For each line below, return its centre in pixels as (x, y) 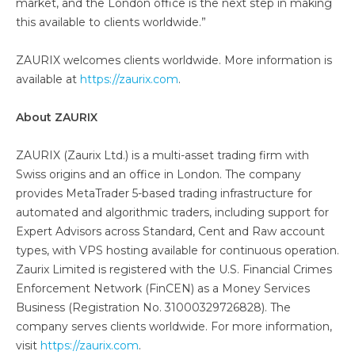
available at (48, 79)
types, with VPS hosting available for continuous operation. (177, 250)
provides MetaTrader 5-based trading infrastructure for (164, 193)
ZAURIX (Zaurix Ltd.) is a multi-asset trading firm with (162, 155)
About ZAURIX (57, 117)
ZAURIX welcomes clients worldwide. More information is (174, 60)
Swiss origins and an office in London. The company (158, 174)
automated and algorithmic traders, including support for (172, 212)
